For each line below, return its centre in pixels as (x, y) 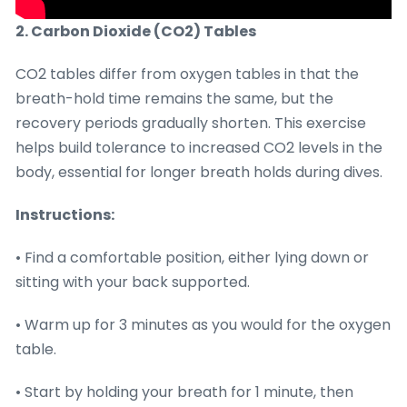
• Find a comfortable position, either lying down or (192, 258)
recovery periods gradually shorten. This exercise (191, 124)
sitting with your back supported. (133, 283)
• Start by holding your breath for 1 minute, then (184, 392)
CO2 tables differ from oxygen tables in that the (187, 74)
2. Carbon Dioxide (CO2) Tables (136, 32)
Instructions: (65, 215)
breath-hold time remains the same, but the (174, 99)
